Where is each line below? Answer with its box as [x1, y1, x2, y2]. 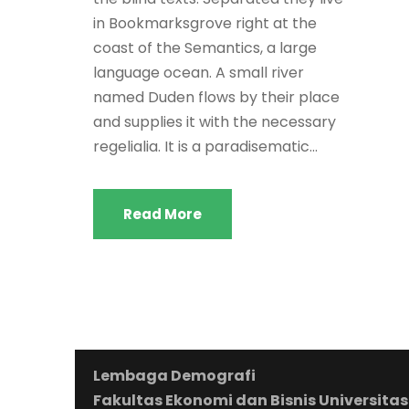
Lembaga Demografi [93, 365, 256, 387]
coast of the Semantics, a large [93, 37, 317, 59]
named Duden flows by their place [93, 87, 340, 109]
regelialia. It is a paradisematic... [93, 136, 318, 158]
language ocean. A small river [93, 62, 304, 84]
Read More [123, 204, 202, 225]
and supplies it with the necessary [93, 111, 336, 133]
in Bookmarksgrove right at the [93, 13, 317, 35]
